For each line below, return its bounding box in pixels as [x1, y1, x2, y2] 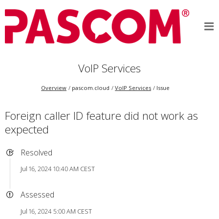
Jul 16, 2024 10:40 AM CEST [20, 164, 95, 174]
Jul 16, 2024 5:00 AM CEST [20, 206, 92, 216]
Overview [41, 84, 67, 92]
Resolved [20, 147, 52, 158]
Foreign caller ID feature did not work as [4, 108, 198, 123]
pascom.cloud [72, 84, 110, 92]
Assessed [20, 189, 54, 200]
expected [4, 121, 49, 137]
